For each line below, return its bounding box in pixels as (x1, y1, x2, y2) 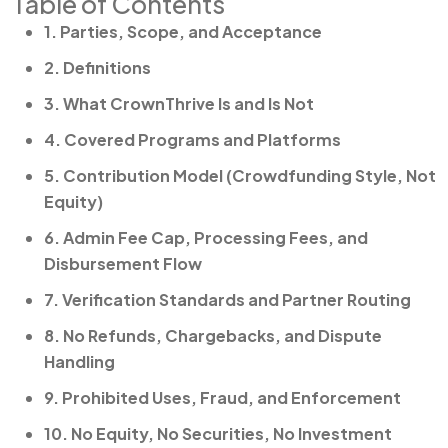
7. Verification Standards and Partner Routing (44, 289, 411, 310)
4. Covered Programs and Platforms (44, 129, 341, 150)
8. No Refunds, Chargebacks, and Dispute (44, 325, 382, 346)
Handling (44, 351, 115, 372)
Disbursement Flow (44, 253, 202, 274)
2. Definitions (44, 57, 151, 78)
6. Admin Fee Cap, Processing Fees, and (44, 227, 368, 248)
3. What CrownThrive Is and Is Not (44, 93, 314, 114)
